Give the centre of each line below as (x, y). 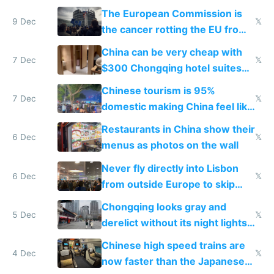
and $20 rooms (138, 84)
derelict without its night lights (174, 222)
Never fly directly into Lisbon (170, 168)
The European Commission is (172, 13)
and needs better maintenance (175, 238)
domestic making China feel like (177, 107)
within (116, 45)
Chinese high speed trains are (173, 245)
